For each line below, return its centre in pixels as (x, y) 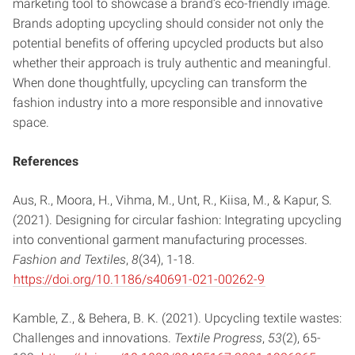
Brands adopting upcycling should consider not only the (168, 24)
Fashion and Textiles (69, 260)
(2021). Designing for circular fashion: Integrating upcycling (177, 220)
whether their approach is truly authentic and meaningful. (172, 63)
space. (31, 123)
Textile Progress (218, 338)
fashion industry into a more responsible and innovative (168, 103)
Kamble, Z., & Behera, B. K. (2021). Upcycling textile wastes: (177, 319)
